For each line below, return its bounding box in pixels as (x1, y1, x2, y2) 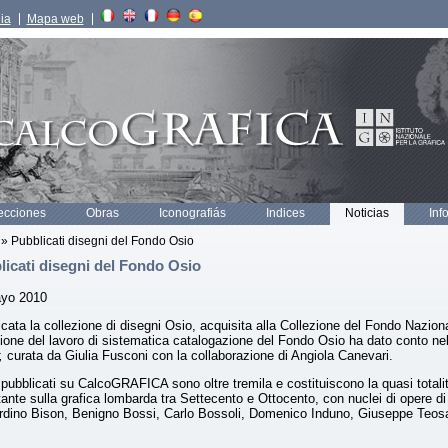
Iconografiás (159, 206, 227, 220)
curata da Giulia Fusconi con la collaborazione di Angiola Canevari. (6, 348, 401, 364)
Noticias (345, 206, 390, 220)
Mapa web (26, 13, 84, 25)
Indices (266, 206, 306, 220)
